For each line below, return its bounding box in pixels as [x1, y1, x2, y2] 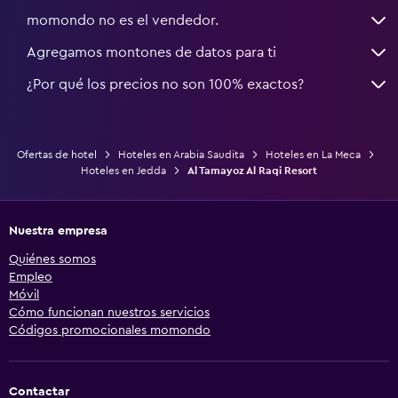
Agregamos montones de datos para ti [27, 44, 276, 60]
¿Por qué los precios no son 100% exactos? [27, 76, 304, 92]
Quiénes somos [9, 252, 96, 266]
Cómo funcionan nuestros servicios [9, 306, 210, 319]
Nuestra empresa [9, 224, 107, 237]
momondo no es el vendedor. [27, 12, 219, 28]
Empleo [9, 270, 52, 283]
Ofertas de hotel [16, 148, 97, 160]
